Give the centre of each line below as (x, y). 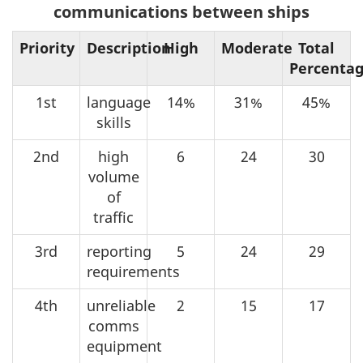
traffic (113, 218)
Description (129, 48)
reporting (119, 252)
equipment (124, 346)
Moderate (257, 48)
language (119, 102)
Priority (47, 48)
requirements (133, 272)
